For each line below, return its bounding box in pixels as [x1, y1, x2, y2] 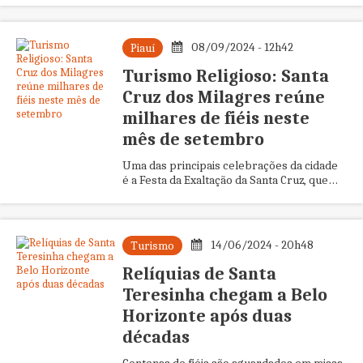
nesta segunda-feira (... [122, 4, 240, 19]
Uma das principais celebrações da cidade [122, 158, 338, 173]
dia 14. [122, 202, 153, 216]
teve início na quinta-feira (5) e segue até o [122, 187, 340, 202]
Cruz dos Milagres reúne [122, 87, 325, 108]
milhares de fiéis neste [122, 108, 310, 129]
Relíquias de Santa [122, 263, 276, 284]
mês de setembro [122, 129, 264, 150]
